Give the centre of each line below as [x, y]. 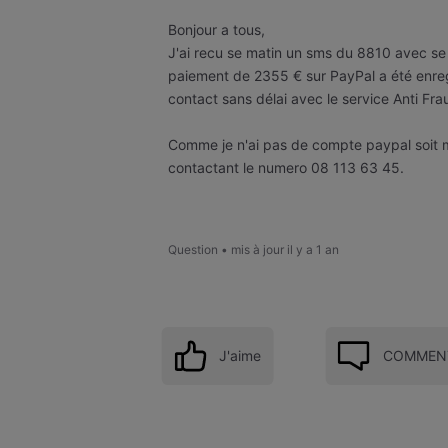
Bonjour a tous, [216, 29]
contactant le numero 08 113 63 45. [286, 167]
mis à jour [257, 250]
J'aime [240, 355]
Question [193, 250]
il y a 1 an [313, 250]
